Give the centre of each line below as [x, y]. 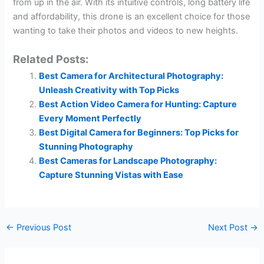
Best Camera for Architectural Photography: [131, 76]
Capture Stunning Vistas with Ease [111, 175]
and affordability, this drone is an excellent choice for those [132, 17]
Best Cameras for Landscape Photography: [128, 161]
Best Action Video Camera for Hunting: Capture [138, 104]
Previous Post [42, 228]
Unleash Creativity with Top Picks [109, 90]
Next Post [229, 228]
